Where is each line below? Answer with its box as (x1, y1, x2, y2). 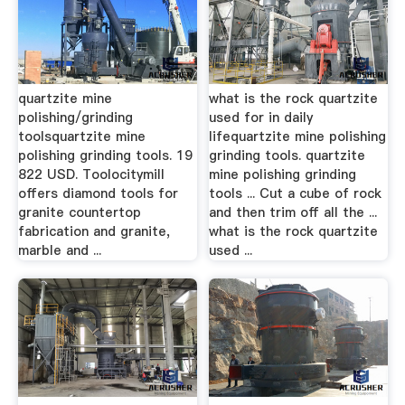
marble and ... (17, 241, 101, 260)
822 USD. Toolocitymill (17, 165, 165, 184)
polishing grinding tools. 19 (17, 146, 193, 165)
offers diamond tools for (17, 184, 178, 203)
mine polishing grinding (209, 165, 357, 184)
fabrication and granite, (17, 222, 170, 241)
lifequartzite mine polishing (209, 127, 387, 146)
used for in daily (209, 108, 314, 127)
